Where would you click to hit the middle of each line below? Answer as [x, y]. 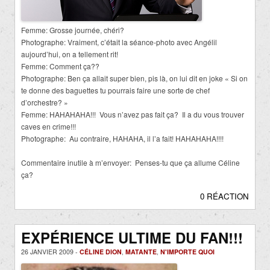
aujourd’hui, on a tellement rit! [70, 54]
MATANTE [141, 251]
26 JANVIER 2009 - [50, 251]
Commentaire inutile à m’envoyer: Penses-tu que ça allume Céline [130, 162]
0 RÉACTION [224, 196]
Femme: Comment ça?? [60, 66]
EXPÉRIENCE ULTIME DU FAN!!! [132, 237]
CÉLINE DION [101, 251]
